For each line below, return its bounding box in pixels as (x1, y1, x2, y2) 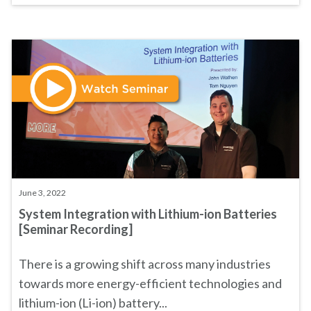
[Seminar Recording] (19, 221, 133, 237)
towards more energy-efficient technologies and (19, 276, 282, 291)
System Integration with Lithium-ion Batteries (19, 206, 277, 221)
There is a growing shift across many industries (19, 256, 271, 271)
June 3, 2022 (19, 187, 66, 198)
